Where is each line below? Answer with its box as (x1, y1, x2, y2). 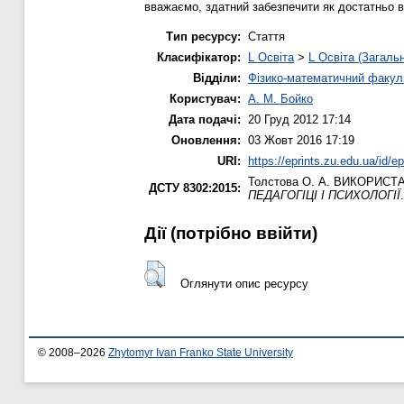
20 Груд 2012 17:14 (248, 112, 351, 126)
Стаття (248, 29, 285, 43)
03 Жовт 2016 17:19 (248, 133, 354, 147)
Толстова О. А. (248, 174, 330, 188)
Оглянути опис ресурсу (179, 277, 308, 290)
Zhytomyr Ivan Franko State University (108, 347, 293, 359)
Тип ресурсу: (166, 29, 241, 43)
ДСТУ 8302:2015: (149, 180, 241, 195)
